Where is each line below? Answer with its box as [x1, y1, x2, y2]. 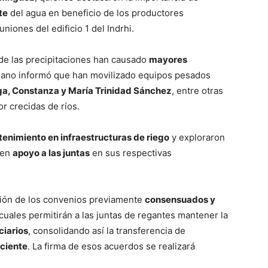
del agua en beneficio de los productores [8, 7, 184, 19]
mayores [149, 53, 187, 65]
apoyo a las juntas [13, 147, 90, 159]
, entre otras [172, 84, 223, 96]
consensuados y [145, 193, 215, 205]
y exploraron [169, 131, 225, 143]
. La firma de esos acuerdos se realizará [28, 240, 195, 252]
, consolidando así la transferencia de [28, 224, 185, 236]
